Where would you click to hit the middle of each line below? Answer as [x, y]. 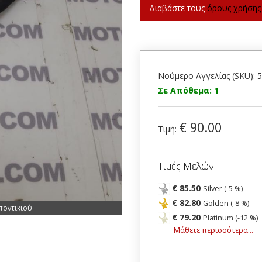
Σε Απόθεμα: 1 [188, 90]
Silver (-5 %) [223, 189]
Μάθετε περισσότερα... [213, 230]
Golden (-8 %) [226, 203]
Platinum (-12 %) [230, 218]
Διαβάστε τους [178, 8]
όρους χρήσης [234, 8]
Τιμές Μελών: [187, 166]
